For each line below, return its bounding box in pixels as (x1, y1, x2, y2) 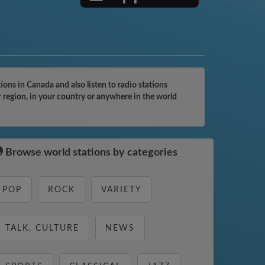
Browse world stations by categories (3, 147, 177, 158)
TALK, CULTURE (5, 224, 79, 232)
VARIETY (101, 186, 142, 194)
